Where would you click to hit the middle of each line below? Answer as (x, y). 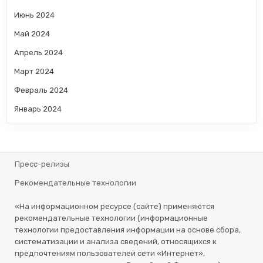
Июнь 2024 (35, 15)
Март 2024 (34, 71)
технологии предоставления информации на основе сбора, (128, 230)
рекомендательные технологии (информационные (112, 218)
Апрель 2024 (39, 52)
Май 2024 (32, 33)
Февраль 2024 (41, 90)
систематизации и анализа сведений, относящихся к (116, 241)
